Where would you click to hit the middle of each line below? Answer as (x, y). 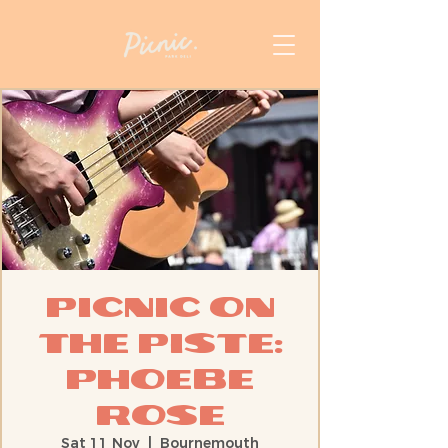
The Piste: (160, 343)
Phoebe (160, 379)
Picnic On (160, 307)
